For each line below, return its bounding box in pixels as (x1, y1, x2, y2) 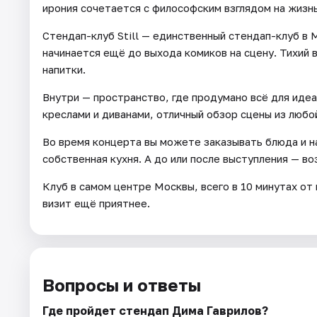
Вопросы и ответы (42, 274, 201, 295)
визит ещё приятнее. (42, 196, 150, 209)
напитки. (42, 62, 86, 76)
